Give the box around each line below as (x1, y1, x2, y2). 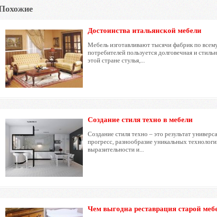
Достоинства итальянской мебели (88, 27, 202, 35)
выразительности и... (88, 146, 144, 154)
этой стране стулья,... (88, 57, 145, 64)
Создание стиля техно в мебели (88, 116, 193, 124)
